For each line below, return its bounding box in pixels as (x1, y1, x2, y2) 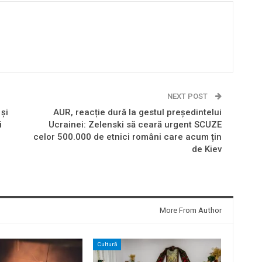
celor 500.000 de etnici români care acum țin (33, 131, 222, 142)
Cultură (96, 240, 117, 247)
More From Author (159, 205, 222, 215)
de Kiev (191, 143, 222, 154)
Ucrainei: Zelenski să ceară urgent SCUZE (48, 119, 222, 130)
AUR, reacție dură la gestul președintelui (53, 106, 222, 118)
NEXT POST (167, 91, 209, 101)
